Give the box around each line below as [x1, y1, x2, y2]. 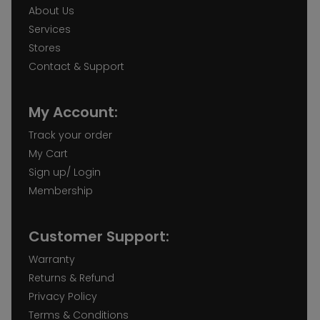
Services [29, 21, 71, 36]
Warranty [29, 251, 75, 266]
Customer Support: [29, 226, 169, 246]
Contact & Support [29, 59, 124, 74]
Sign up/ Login [29, 164, 101, 179]
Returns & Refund [29, 270, 114, 285]
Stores [29, 40, 61, 55]
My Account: [29, 101, 118, 122]
